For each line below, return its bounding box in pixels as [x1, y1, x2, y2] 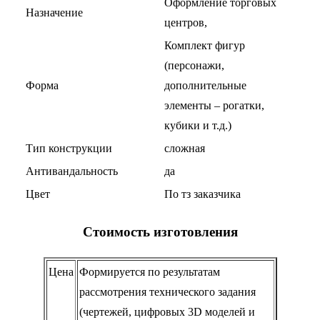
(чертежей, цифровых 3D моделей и [79, 305, 255, 318]
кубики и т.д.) [164, 119, 231, 132]
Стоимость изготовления [82, 224, 238, 239]
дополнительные [164, 79, 246, 92]
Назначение [26, 6, 83, 19]
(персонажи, [164, 59, 224, 72]
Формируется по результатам [79, 265, 220, 278]
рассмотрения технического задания [79, 285, 256, 298]
